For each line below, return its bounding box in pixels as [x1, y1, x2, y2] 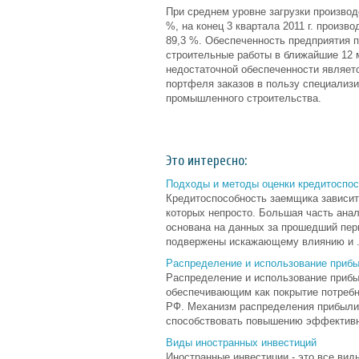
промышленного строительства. [166, 92, 321, 104]
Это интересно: [166, 153, 247, 168]
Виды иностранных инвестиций [166, 337, 317, 349]
